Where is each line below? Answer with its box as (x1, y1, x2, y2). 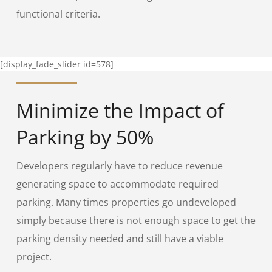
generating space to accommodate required (16, 177, 219, 191)
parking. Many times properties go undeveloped (16, 195, 236, 209)
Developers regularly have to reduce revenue (16, 158, 223, 172)
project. (16, 250, 52, 263)
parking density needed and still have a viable (16, 231, 223, 245)
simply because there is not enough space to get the (16, 213, 256, 227)
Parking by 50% (16, 123, 154, 150)
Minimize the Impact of (16, 97, 224, 123)
